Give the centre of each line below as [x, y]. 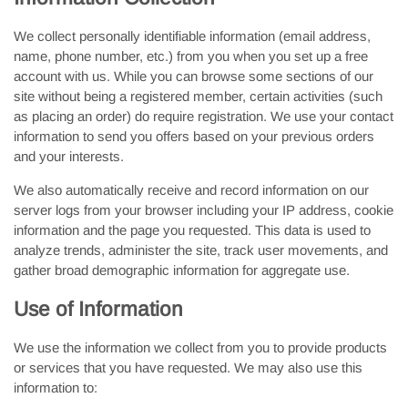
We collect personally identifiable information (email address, [192, 36]
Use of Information [98, 309]
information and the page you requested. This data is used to [192, 230]
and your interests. [69, 156]
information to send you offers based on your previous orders [194, 136]
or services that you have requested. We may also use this [188, 367]
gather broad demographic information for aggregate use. [182, 270]
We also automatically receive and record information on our [191, 190]
